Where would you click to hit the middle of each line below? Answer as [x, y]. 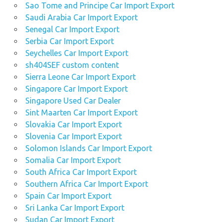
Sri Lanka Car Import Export [75, 208]
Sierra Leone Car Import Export [80, 77]
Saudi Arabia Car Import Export [81, 18]
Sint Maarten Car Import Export [81, 113]
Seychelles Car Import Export [77, 53]
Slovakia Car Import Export [73, 125]
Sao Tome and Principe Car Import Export [100, 6]
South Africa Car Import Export [81, 172]
